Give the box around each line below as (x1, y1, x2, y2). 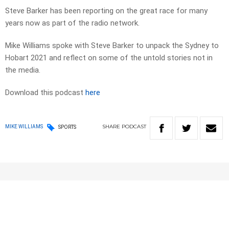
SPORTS (58, 124, 76, 130)
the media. (5, 65, 40, 75)
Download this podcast (5, 88, 85, 98)
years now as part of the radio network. (5, 18, 140, 28)
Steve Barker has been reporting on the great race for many (5, 6, 208, 16)
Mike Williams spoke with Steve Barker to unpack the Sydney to (5, 41, 219, 51)
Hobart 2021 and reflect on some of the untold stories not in (5, 53, 213, 63)
